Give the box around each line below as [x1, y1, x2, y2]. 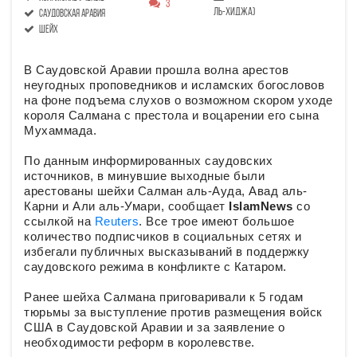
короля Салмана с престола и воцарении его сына [24, 108, 319, 123]
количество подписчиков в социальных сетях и [24, 229, 302, 244]
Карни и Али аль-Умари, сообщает [24, 199, 229, 214]
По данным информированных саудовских [24, 154, 273, 168]
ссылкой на [24, 214, 95, 229]
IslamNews [229, 199, 293, 214]
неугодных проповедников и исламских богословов [24, 78, 324, 92]
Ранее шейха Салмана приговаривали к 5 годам [24, 290, 304, 304]
